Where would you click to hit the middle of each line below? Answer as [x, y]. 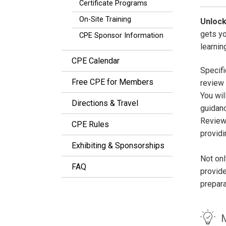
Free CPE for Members [112, 82]
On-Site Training [105, 19]
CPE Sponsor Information [121, 36]
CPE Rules [90, 124]
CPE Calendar [96, 61]
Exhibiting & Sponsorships [118, 146]
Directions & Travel [105, 103]
